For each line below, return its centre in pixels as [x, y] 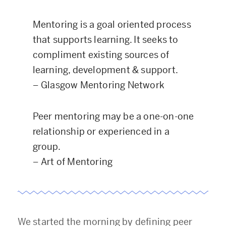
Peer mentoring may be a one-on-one [113, 116]
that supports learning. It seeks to [105, 40]
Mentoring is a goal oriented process [112, 24]
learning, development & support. [105, 70]
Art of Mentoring [77, 162]
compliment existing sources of [101, 55]
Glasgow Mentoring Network [103, 85]
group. [46, 147]
